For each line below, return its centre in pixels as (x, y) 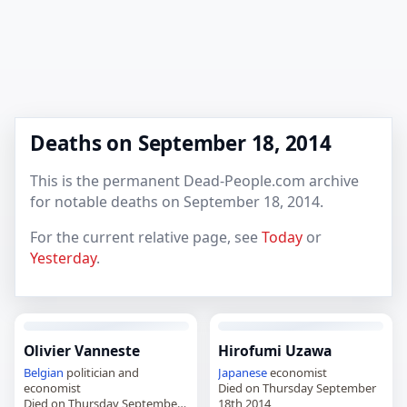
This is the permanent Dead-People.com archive (194, 180)
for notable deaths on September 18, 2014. (177, 201)
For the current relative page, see (146, 237)
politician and (101, 372)
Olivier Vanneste (81, 350)
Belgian (43, 372)
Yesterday (63, 258)
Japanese (243, 372)
